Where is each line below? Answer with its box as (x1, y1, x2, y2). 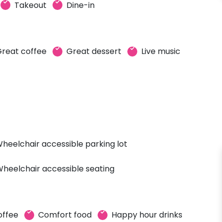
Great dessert (66, 46, 121, 57)
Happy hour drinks (111, 209, 182, 221)
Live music (141, 46, 180, 57)
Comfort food (38, 209, 92, 221)
